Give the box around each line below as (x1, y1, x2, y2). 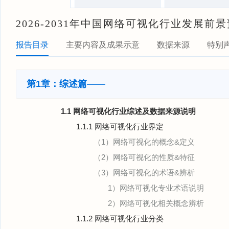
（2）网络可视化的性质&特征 (94, 153, 195, 162)
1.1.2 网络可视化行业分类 (76, 214, 164, 223)
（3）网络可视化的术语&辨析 (94, 168, 195, 177)
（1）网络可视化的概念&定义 (94, 138, 195, 146)
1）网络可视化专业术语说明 (108, 184, 204, 192)
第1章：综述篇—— (27, 79, 105, 89)
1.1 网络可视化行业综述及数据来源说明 (61, 107, 196, 116)
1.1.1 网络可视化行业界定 (76, 122, 164, 131)
